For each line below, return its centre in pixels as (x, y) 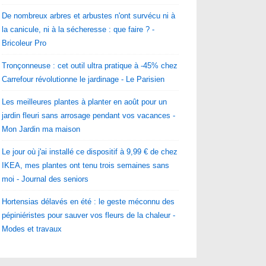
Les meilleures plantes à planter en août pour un (85, 102)
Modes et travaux (32, 229)
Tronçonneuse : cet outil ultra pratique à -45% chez (90, 65)
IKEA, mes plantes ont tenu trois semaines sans (86, 165)
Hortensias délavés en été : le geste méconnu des (88, 201)
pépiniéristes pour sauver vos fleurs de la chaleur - (89, 215)
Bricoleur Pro (24, 43)
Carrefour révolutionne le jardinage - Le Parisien (83, 79)
